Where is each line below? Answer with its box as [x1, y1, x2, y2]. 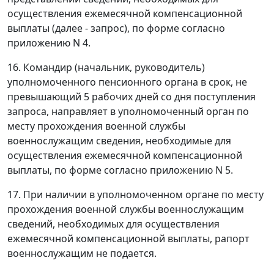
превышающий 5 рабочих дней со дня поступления [7, 89, 256, 103]
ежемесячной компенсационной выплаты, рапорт [7, 231, 250, 245]
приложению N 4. [7, 35, 91, 50]
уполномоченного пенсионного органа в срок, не [7, 75, 247, 89]
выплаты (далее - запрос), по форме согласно [7, 21, 225, 35]
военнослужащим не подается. [7, 246, 157, 260]
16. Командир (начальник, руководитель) [7, 60, 205, 74]
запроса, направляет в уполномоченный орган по [7, 104, 249, 118]
